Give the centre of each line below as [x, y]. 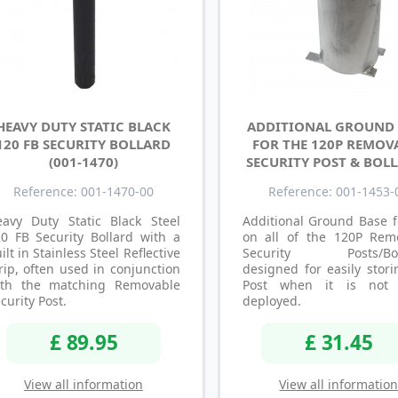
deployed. [271, 301]
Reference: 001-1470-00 [83, 192]
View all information [83, 384]
